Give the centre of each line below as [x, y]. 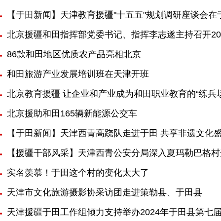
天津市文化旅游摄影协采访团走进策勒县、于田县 [105, 192]
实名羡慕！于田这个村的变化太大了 [78, 173]
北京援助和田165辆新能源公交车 [72, 113]
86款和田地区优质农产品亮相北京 [74, 54]
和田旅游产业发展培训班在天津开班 [78, 74]
